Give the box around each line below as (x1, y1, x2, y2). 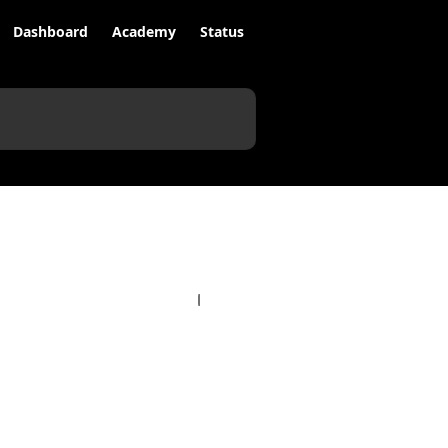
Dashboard (13, 22, 88, 41)
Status (200, 22, 244, 41)
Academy (112, 22, 176, 41)
